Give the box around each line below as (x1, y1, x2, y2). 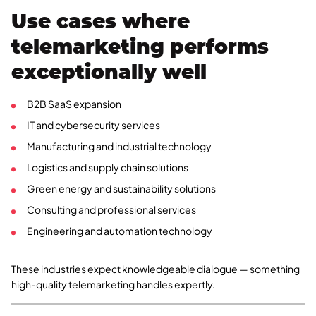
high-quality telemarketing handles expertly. (11, 278, 215, 291)
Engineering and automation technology (27, 224, 212, 238)
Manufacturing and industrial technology (27, 140, 212, 153)
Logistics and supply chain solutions (27, 161, 188, 174)
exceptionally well (11, 60, 207, 85)
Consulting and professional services (27, 203, 196, 217)
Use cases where (11, 9, 190, 34)
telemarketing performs (11, 35, 269, 59)
